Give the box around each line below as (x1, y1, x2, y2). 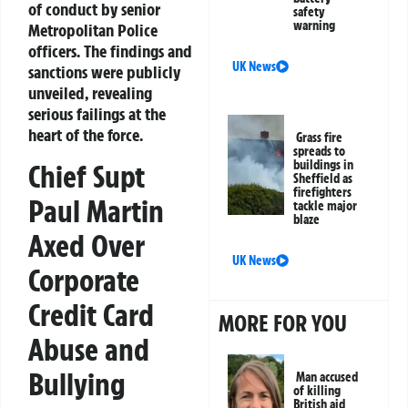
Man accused (296, 369, 359, 386)
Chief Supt (28, 157, 145, 196)
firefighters (293, 184, 352, 201)
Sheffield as (293, 170, 353, 188)
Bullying (28, 364, 126, 403)
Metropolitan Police (28, 19, 158, 42)
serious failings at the (28, 103, 166, 126)
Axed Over (28, 226, 145, 265)
